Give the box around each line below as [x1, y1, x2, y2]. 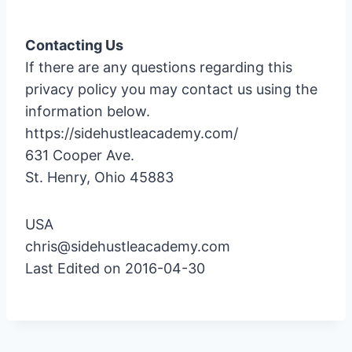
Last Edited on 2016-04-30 [25, 260, 205, 277]
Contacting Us [25, 37, 123, 53]
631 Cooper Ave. [25, 147, 134, 163]
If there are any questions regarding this [25, 59, 292, 75]
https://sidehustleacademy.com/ [25, 125, 238, 141]
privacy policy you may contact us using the [25, 81, 317, 97]
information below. [25, 103, 150, 119]
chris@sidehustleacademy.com [25, 238, 230, 255]
